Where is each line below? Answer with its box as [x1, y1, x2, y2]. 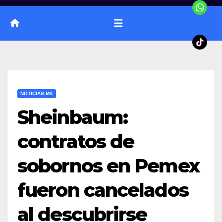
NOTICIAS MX [20, 90, 53, 96]
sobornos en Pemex [17, 154, 199, 177]
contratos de [17, 129, 134, 153]
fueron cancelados [17, 178, 188, 202]
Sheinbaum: [17, 105, 128, 129]
